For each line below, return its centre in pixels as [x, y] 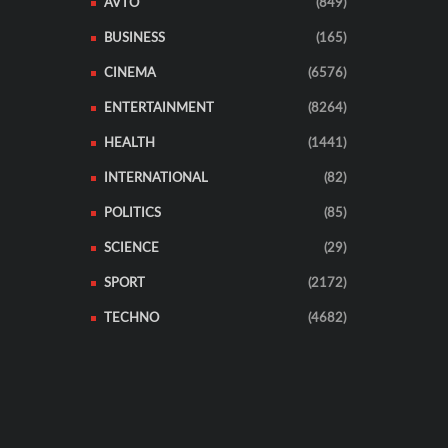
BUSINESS [134, 38]
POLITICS [132, 213]
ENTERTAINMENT [158, 108]
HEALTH [129, 143]
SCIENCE [131, 248]
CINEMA [129, 73]
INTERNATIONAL [155, 178]
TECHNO [131, 318]
